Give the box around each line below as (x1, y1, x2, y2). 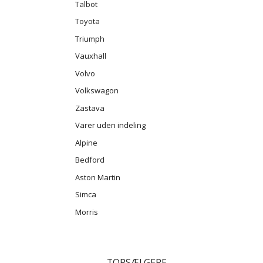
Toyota (75, 15, 100, 26)
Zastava (75, 102, 104, 113)
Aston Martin (75, 171, 120, 183)
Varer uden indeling (75, 119, 146, 130)
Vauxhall (75, 50, 106, 61)
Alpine (75, 137, 97, 148)
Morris (75, 206, 98, 217)
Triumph (75, 33, 104, 44)
